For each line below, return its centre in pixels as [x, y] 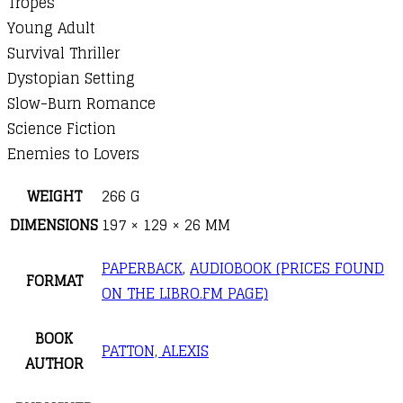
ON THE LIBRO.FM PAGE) [185, 294]
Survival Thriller [63, 54]
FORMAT [54, 281]
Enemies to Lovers [73, 154]
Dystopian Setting [71, 79]
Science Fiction [62, 129]
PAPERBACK [142, 269]
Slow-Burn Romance [81, 104]
